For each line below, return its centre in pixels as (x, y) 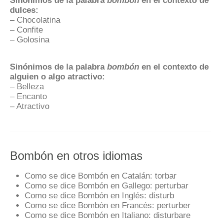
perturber (172, 205)
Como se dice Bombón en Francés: (90, 205)
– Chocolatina (35, 19)
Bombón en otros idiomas (76, 156)
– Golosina (30, 39)
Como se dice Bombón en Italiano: (88, 215)
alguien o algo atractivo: (57, 76)
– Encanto (28, 96)
